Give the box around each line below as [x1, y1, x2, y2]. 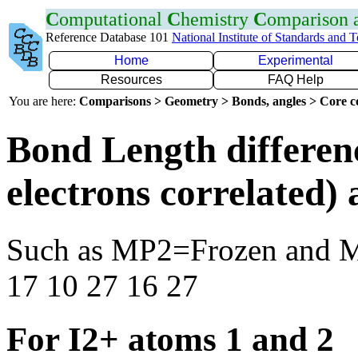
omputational [59, 9, 167, 30]
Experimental [258, 54, 333, 67]
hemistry [181, 9, 253, 30]
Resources [100, 73, 162, 86]
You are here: [9, 94, 79, 108]
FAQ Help [268, 73, 324, 86]
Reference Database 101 [46, 30, 172, 44]
